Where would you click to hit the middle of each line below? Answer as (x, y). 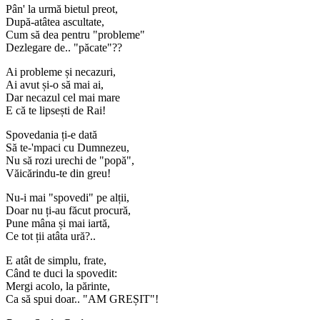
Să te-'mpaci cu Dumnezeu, (67, 147)
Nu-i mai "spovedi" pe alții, (67, 197)
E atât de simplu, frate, (56, 260)
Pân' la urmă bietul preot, (62, 9)
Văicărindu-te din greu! (58, 173)
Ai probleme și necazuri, (61, 71)
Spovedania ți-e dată (51, 134)
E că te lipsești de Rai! (56, 110)
